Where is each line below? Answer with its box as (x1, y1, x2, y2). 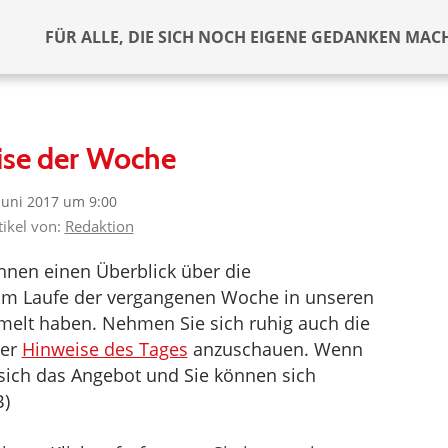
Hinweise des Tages (21, 337, 188, 361)
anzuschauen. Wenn (187, 337, 363, 361)
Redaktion (64, 216, 134, 236)
